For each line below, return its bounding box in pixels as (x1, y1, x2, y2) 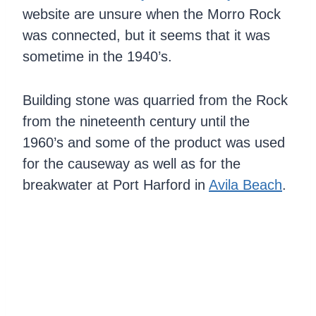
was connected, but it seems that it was (23, 28, 270, 44)
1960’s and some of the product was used (23, 135, 285, 151)
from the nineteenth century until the (23, 114, 250, 130)
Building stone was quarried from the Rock (23, 92, 288, 109)
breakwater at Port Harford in (23, 177, 209, 193)
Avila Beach (209, 177, 282, 193)
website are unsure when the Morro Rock (23, 6, 281, 23)
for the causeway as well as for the (23, 156, 241, 172)
